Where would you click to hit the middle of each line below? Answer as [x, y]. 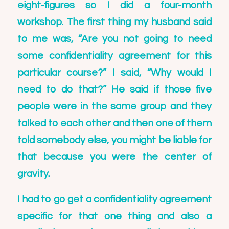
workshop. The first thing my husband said [114, 22]
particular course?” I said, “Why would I [114, 73]
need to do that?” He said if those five [114, 90]
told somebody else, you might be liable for [114, 140]
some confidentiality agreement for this [114, 56]
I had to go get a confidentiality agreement [114, 199]
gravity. [33, 174]
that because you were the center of [114, 157]
